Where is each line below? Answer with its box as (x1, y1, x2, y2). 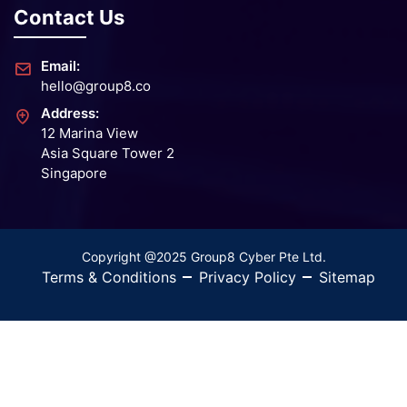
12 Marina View (41, 124, 138, 143)
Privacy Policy (198, 268, 296, 287)
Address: (41, 104, 99, 123)
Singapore (41, 164, 107, 183)
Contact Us (14, 5, 124, 30)
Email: (41, 57, 80, 75)
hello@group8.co (41, 77, 151, 95)
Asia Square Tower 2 (41, 144, 174, 163)
